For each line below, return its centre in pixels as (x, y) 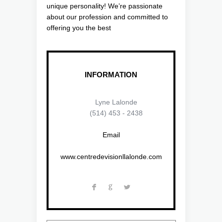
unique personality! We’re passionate (105, 6)
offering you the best (79, 28)
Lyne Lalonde (111, 102)
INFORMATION (111, 75)
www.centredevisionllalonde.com (111, 157)
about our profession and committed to (107, 17)
